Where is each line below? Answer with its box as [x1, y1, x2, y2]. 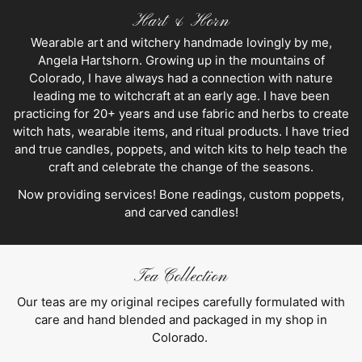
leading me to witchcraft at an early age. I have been [32, 88, 330, 104]
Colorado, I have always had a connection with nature [29, 70, 333, 86]
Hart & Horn [133, 10, 229, 32]
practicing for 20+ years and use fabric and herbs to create [13, 106, 349, 122]
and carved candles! [124, 204, 238, 221]
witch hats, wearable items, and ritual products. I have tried [13, 124, 349, 140]
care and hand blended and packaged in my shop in [35, 311, 327, 327]
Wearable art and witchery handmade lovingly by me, [30, 35, 332, 51]
